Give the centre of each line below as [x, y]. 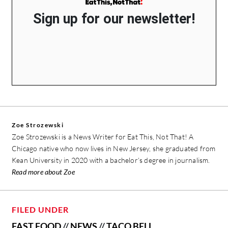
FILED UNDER [40, 210]
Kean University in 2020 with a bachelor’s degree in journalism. [111, 160]
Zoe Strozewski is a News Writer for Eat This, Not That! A [103, 137]
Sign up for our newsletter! [114, 19]
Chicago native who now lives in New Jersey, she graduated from [114, 149]
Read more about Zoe [43, 172]
